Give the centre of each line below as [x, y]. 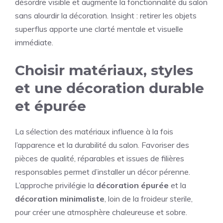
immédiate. [34, 43]
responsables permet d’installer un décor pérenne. [103, 172]
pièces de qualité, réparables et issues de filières [100, 159]
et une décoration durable [110, 88]
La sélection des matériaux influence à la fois [94, 132]
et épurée [51, 106]
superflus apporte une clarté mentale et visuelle [99, 29]
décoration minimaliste [60, 199]
